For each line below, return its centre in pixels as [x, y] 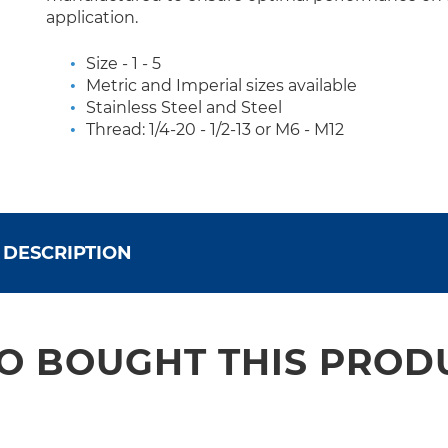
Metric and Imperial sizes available [221, 85]
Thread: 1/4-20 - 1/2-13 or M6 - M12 [215, 129]
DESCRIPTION [67, 252]
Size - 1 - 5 [123, 63]
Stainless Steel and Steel [184, 107]
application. [92, 17]
